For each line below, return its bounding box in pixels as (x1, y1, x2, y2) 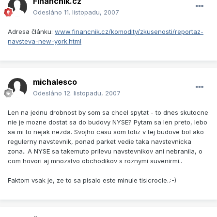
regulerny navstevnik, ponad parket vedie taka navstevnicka (8, 138, 191, 146)
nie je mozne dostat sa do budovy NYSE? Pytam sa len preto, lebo (8, 118, 207, 126)
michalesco (33, 77, 77, 87)
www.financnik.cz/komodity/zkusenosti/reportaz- (55, 28, 203, 36)
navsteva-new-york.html (8, 37, 81, 46)
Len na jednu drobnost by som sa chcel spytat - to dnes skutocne (8, 108, 208, 117)
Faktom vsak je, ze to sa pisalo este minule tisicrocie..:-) (8, 176, 176, 185)
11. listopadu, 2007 (64, 8, 119, 16)
